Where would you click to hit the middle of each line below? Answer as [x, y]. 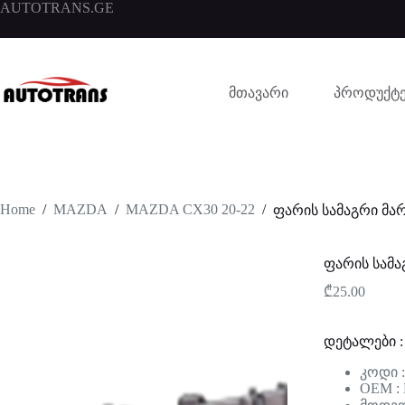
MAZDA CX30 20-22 [190, 210]
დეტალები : [363, 341]
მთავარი [258, 92]
